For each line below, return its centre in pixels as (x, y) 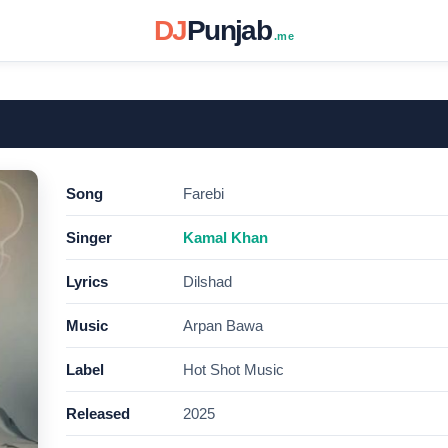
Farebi (203, 193)
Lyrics (87, 281)
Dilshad (207, 281)
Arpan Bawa (223, 325)
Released (98, 413)
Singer (89, 237)
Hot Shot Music (233, 369)
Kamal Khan (225, 237)
